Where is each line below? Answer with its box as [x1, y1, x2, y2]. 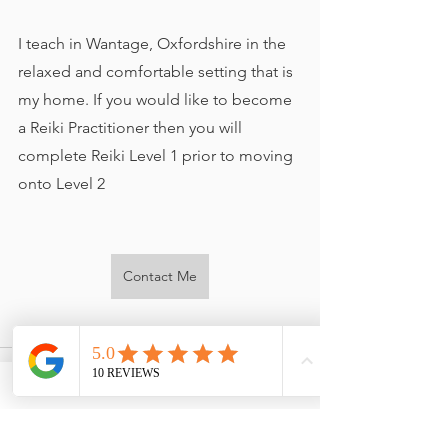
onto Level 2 [18, 174, 105, 193]
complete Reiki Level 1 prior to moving [18, 146, 297, 165]
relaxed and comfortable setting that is [18, 62, 297, 81]
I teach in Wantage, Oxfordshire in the [18, 34, 290, 53]
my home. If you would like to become [18, 90, 296, 109]
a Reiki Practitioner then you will [18, 118, 246, 137]
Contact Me [123, 267, 197, 285]
